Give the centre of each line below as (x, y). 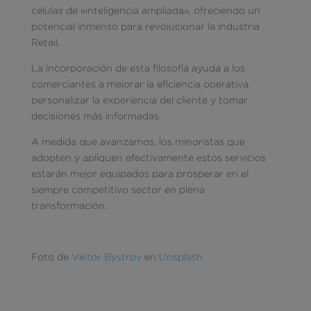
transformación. (69, 205)
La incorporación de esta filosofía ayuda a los (138, 67)
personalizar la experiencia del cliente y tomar (139, 99)
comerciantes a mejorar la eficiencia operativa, (141, 83)
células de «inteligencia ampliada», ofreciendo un (145, 10)
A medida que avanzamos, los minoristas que (138, 141)
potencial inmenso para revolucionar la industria (145, 26)
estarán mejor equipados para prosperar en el (140, 173)
